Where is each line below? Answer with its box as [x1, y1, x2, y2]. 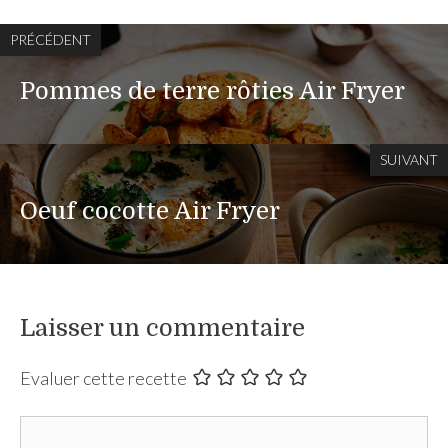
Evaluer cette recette [20, 366, 187, 389]
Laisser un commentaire [20, 313, 305, 342]
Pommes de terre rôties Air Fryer [20, 76, 405, 105]
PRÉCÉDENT [10, 30, 91, 48]
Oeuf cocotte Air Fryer [20, 196, 280, 225]
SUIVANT [380, 150, 438, 168]
